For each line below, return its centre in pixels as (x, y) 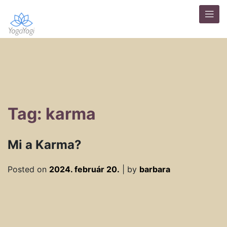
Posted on (28, 169)
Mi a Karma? (45, 145)
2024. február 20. (84, 169)
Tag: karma (52, 114)
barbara (155, 169)
